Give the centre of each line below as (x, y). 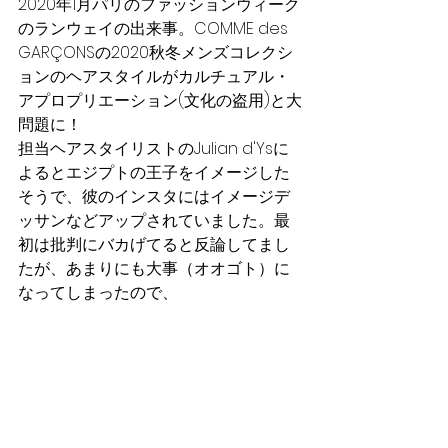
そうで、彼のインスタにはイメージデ (154, 196)
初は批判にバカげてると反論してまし (154, 244)
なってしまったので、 (98, 292)
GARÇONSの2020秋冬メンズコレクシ (155, 52)
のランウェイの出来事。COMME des (155, 28)
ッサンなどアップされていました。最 (154, 220)
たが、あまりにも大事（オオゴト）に (154, 268)
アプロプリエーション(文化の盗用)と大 (160, 100)
